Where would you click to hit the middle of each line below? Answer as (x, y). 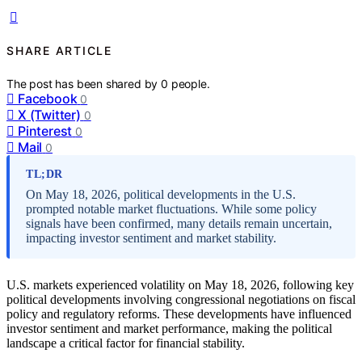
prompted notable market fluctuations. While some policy (171, 208)
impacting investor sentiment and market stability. (151, 238)
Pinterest (45, 130)
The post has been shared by (84, 83)
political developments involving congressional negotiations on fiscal (181, 299)
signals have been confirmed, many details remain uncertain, (179, 223)
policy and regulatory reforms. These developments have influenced (179, 314)
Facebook (48, 98)
